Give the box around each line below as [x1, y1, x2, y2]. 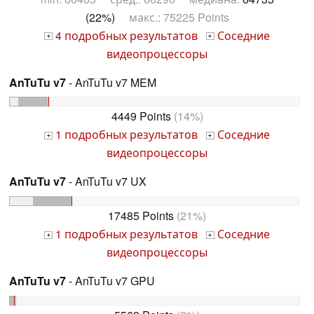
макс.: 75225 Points [114, 8, 229, 25]
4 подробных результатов [53, 27, 198, 43]
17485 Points [108, 207, 174, 224]
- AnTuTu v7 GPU [66, 273, 155, 289]
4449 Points [111, 108, 171, 125]
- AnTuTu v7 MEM [66, 74, 156, 90]
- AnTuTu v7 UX [66, 173, 146, 190]
